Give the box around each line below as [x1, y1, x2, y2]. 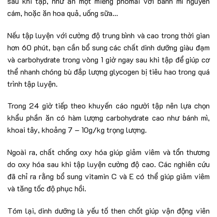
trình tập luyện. [7, 78, 58, 89]
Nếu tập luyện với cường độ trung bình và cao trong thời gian [7, 30, 210, 40]
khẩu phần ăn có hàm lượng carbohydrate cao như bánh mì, [7, 112, 210, 123]
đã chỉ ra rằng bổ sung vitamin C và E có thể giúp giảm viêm [7, 171, 210, 182]
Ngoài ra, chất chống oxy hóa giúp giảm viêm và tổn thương [7, 147, 210, 157]
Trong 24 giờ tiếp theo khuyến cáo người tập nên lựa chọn [7, 100, 210, 111]
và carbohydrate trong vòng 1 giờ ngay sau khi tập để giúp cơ [7, 54, 210, 64]
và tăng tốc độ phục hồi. [7, 183, 86, 194]
